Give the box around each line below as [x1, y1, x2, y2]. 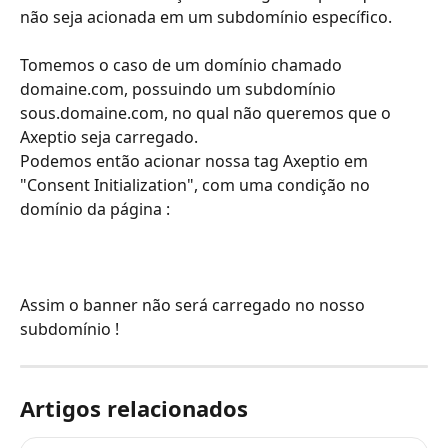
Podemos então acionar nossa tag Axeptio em [20, 149, 372, 172]
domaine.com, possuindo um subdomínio [20, 77, 340, 100]
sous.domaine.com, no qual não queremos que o [20, 101, 395, 124]
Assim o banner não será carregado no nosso [20, 294, 369, 317]
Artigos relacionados [20, 393, 248, 424]
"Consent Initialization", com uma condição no [20, 173, 374, 196]
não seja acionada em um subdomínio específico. [20, 5, 392, 28]
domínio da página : [20, 197, 174, 220]
